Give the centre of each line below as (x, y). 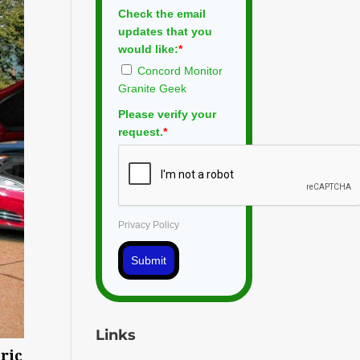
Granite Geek (153, 88)
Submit (149, 260)
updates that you (166, 31)
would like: (149, 49)
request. (141, 131)
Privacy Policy (149, 225)
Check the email (162, 13)
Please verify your (168, 114)
